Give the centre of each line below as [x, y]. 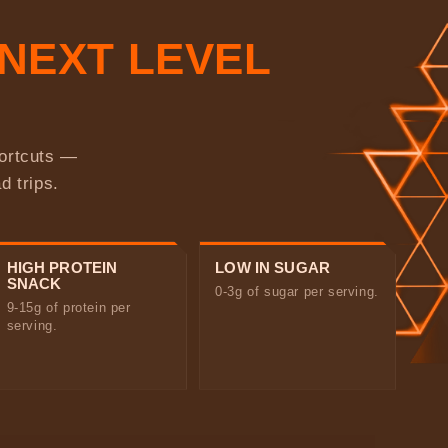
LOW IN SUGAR [273, 267]
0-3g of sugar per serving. [297, 291]
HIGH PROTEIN [62, 267]
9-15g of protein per [68, 307]
